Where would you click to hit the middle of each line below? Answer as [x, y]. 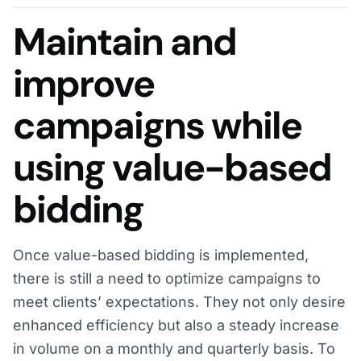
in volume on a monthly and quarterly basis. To [174, 348]
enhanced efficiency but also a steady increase [176, 325]
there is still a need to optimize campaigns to [167, 278]
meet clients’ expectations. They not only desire [179, 301]
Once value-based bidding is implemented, [161, 255]
